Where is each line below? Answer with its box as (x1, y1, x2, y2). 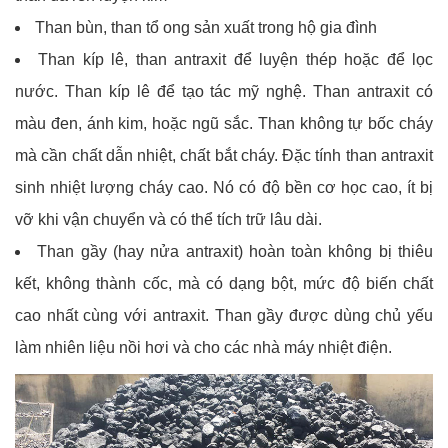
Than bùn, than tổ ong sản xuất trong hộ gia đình (35, 19, 377, 37)
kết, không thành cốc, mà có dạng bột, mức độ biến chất (15, 275, 433, 293)
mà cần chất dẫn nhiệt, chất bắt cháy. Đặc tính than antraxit (15, 147, 433, 165)
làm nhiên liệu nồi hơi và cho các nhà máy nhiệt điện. (15, 339, 392, 357)
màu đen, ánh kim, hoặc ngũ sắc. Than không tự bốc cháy (15, 115, 433, 133)
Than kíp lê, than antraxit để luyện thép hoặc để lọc (38, 51, 434, 69)
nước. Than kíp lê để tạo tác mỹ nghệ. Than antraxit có (15, 83, 433, 101)
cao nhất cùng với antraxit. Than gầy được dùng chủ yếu (15, 307, 433, 325)
